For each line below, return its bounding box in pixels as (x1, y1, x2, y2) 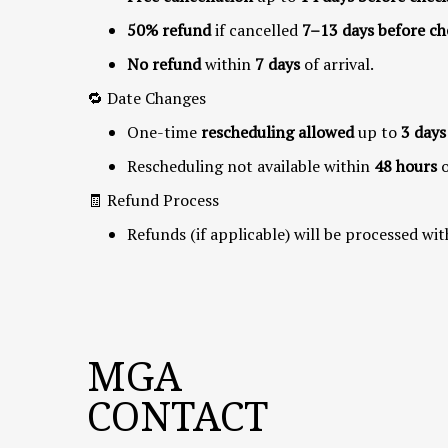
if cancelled (215, 18, 298, 41)
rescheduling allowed (201, 120, 354, 143)
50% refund (127, 18, 211, 41)
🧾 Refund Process (87, 188, 219, 211)
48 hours (374, 154, 437, 177)
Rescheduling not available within (127, 154, 370, 177)
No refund (127, 52, 201, 75)
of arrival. (304, 52, 374, 75)
